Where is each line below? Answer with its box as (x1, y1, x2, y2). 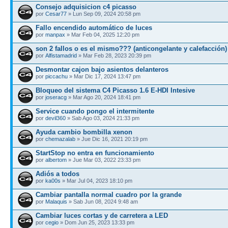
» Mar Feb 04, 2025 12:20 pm (65, 31, 139, 38)
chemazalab (45, 135, 75, 142)
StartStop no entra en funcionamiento (36, 149, 154, 157)
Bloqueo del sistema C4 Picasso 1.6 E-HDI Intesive (36, 86, 195, 94)
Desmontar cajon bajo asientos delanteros (36, 65, 168, 73)
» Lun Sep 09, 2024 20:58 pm (67, 10, 140, 17)
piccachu (45, 73, 68, 79)
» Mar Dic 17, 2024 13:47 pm (68, 73, 140, 79)
